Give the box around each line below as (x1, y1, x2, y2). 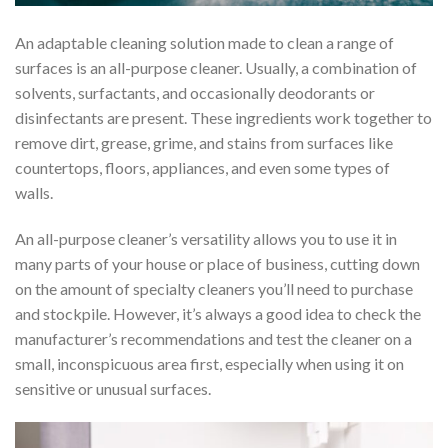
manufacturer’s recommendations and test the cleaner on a (15, 329, 412, 349)
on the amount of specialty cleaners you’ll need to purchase (15, 279, 413, 299)
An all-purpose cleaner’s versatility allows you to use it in (15, 229, 397, 249)
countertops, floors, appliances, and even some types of (15, 158, 390, 178)
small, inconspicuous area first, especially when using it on (15, 354, 404, 374)
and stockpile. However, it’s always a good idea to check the (15, 304, 421, 324)
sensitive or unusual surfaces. (15, 379, 211, 399)
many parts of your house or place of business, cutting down (15, 254, 420, 274)
